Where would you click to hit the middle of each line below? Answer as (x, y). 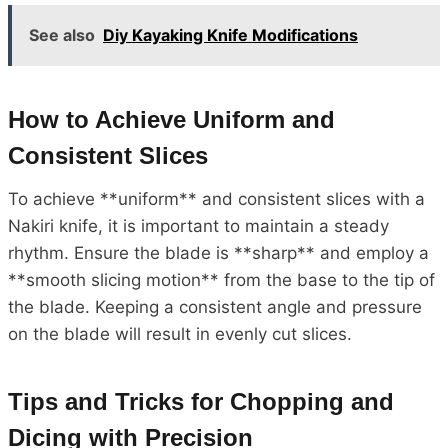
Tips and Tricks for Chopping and (201, 401)
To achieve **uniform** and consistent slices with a (216, 198)
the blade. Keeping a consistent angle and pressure (215, 306)
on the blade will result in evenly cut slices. (180, 333)
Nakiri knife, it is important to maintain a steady (198, 225)
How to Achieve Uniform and (171, 119)
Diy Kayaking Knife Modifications (230, 34)
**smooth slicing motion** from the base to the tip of (221, 279)
